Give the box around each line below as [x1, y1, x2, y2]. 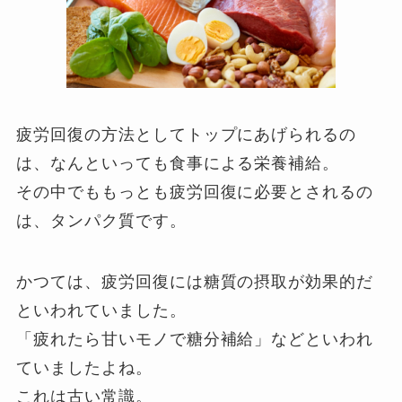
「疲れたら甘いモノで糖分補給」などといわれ [16, 329, 374, 348]
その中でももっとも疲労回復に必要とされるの [16, 182, 374, 201]
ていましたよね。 [16, 358, 153, 377]
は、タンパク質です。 [16, 211, 187, 230]
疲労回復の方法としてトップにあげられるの [16, 125, 357, 144]
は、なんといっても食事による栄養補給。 [16, 153, 340, 172]
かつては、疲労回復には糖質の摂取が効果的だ [16, 272, 374, 291]
